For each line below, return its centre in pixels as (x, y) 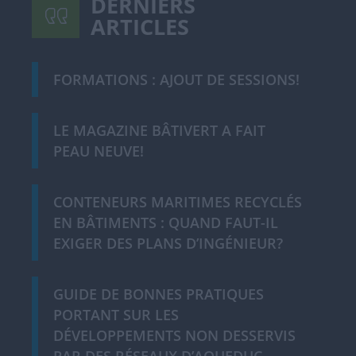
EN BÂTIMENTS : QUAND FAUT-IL (166, 222)
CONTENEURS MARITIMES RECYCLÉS (178, 201)
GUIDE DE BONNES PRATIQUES (159, 294)
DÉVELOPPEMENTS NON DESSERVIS (174, 335)
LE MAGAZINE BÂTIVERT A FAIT (159, 130)
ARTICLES (139, 27)
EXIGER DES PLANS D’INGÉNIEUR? (168, 243)
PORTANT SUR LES (116, 314)
